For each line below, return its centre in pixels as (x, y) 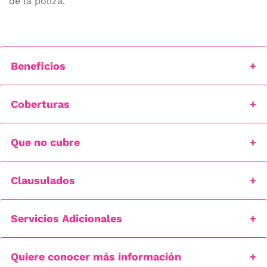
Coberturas (40, 104)
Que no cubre (45, 142)
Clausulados (43, 181)
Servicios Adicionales (66, 219)
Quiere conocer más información (96, 257)
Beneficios (38, 66)
